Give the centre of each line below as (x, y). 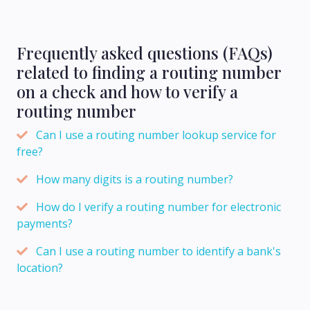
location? (40, 268)
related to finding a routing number (149, 72)
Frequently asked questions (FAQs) (145, 53)
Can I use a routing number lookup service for (156, 135)
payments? (45, 224)
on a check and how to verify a (127, 92)
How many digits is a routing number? (135, 179)
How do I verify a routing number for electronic (158, 207)
